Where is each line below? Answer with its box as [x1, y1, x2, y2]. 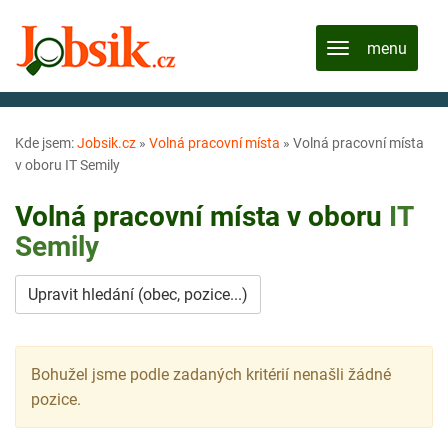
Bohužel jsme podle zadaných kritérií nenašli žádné [31, 364, 391, 384]
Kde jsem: [15, 135, 77, 151]
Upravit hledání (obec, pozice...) [28, 284, 248, 304]
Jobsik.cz [77, 135, 136, 151]
